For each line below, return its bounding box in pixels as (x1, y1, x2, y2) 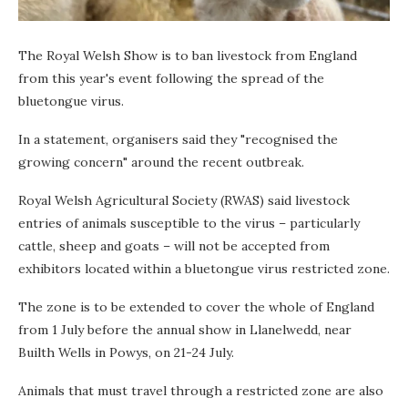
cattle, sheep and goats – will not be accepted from (18, 238, 330, 255)
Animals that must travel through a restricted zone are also (18, 382, 383, 400)
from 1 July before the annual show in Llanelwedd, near (18, 321, 352, 339)
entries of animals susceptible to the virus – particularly (18, 215, 360, 232)
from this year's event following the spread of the (18, 70, 324, 87)
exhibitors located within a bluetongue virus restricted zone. (18, 260, 390, 278)
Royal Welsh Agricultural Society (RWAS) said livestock (18, 192, 350, 209)
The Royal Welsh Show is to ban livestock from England (18, 47, 357, 65)
